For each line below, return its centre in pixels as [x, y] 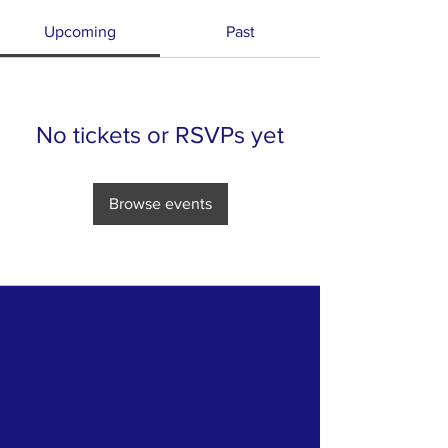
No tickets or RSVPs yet [160, 134]
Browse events [160, 203]
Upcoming [80, 31]
